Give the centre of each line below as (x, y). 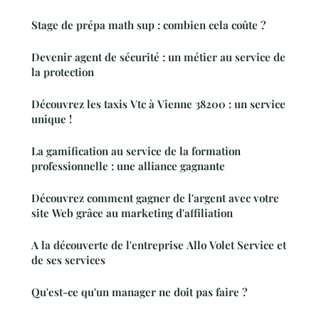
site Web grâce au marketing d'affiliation (132, 213)
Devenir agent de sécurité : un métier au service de (158, 57)
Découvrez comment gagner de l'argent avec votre (155, 198)
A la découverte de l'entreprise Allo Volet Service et (159, 245)
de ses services (68, 260)
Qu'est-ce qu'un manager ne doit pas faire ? (139, 292)
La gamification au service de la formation (136, 151)
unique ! (52, 119)
